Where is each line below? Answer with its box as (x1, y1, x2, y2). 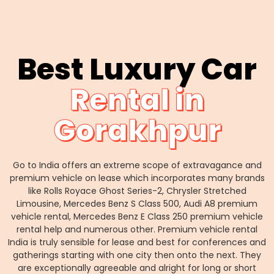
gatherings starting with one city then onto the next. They (13, 248, 261, 261)
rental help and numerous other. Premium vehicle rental (17, 223, 257, 235)
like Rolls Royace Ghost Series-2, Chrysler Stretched (28, 184, 246, 197)
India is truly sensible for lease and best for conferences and (8, 235, 266, 248)
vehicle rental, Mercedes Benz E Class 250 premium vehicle (11, 210, 263, 223)
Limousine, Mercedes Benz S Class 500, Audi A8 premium (17, 197, 257, 210)
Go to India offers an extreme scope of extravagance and (12, 158, 262, 171)
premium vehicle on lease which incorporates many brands (9, 171, 265, 184)
